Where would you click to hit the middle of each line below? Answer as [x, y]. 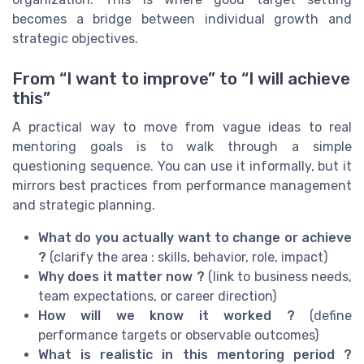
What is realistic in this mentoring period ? [195, 354]
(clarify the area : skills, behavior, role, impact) [187, 257]
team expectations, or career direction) [157, 296]
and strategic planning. [84, 205]
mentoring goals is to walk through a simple [182, 146]
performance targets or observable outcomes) [178, 335]
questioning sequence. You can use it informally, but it [182, 166]
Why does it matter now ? [121, 276]
